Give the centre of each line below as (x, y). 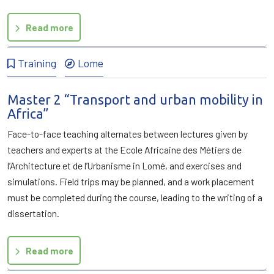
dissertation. (33, 213)
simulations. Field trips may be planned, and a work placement (131, 181)
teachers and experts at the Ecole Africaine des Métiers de (124, 150)
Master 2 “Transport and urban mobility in (135, 100)
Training (37, 63)
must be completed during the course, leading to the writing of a (135, 197)
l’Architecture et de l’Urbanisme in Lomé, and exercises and (124, 165)
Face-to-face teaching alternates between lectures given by (128, 134)
